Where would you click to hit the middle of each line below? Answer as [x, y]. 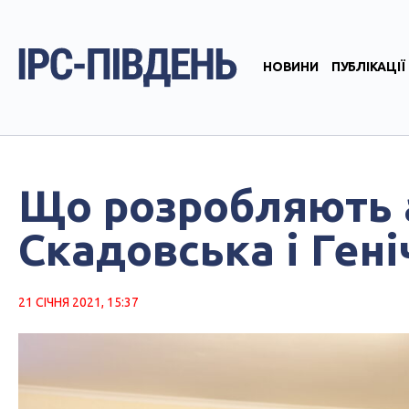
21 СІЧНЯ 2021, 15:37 [79, 302]
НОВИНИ [291, 67]
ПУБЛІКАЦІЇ [368, 67]
